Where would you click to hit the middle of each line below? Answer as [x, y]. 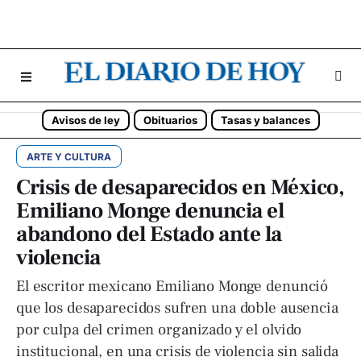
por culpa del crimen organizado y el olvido [159, 330]
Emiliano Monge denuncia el [150, 211]
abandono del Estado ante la [149, 234]
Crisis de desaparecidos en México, [180, 187]
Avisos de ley [85, 120]
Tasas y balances [265, 120]
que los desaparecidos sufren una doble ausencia [177, 308]
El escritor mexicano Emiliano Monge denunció [172, 286]
